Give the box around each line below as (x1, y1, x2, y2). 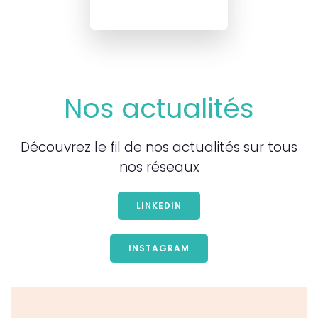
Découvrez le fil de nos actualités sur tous (21, 138, 297, 158)
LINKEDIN (136, 199, 182, 212)
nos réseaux (119, 158, 199, 177)
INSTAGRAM (128, 242, 190, 255)
